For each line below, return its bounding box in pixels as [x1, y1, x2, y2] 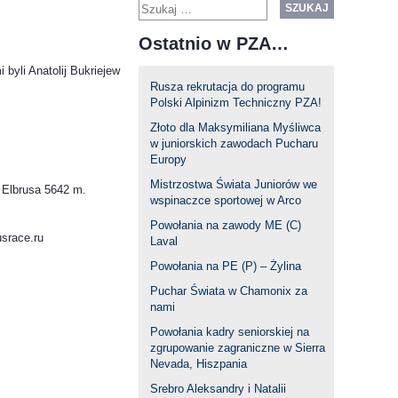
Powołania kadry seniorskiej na [150, 324, 309, 338]
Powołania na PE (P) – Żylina [150, 259, 301, 273]
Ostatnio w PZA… [139, 33, 289, 53]
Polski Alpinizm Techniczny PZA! [150, 95, 322, 109]
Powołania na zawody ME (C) [150, 218, 301, 232]
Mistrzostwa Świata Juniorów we [150, 177, 317, 191]
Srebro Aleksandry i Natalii [150, 381, 286, 395]
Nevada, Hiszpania [150, 356, 247, 370]
